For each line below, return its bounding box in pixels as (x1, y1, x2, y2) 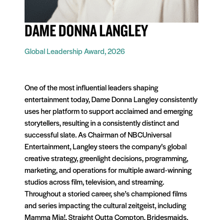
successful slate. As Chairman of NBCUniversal (25, 129, 171, 139)
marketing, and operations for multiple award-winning (25, 164, 192, 175)
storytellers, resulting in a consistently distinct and (25, 117, 179, 128)
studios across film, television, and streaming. (25, 176, 164, 187)
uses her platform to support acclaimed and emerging (25, 105, 192, 116)
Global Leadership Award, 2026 (25, 45, 125, 56)
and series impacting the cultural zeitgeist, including (25, 199, 186, 210)
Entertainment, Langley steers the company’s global (25, 140, 187, 151)
